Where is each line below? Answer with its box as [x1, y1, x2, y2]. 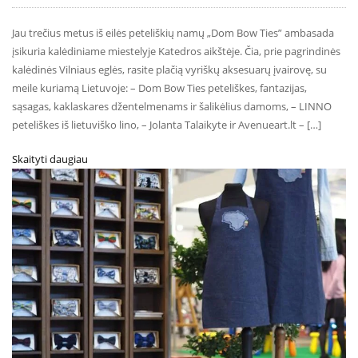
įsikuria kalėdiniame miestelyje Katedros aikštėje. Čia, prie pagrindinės [12, 43, 340, 58]
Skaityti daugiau [12, 151, 88, 166]
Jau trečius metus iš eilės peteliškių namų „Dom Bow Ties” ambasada [12, 25, 334, 40]
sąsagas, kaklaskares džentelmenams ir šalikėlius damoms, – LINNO [12, 98, 332, 113]
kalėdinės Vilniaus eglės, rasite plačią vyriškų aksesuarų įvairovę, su [12, 62, 327, 77]
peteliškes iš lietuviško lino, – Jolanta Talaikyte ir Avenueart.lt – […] [12, 117, 321, 132]
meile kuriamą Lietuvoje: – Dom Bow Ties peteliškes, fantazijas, [12, 80, 307, 95]
